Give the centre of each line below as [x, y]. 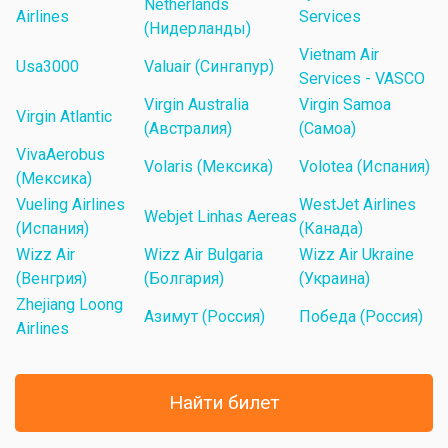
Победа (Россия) [361, 317]
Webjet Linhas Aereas [220, 217]
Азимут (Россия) [204, 317]
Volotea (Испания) [364, 167]
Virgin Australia [196, 105]
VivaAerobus [60, 155]
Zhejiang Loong [69, 305]
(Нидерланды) [197, 29]
